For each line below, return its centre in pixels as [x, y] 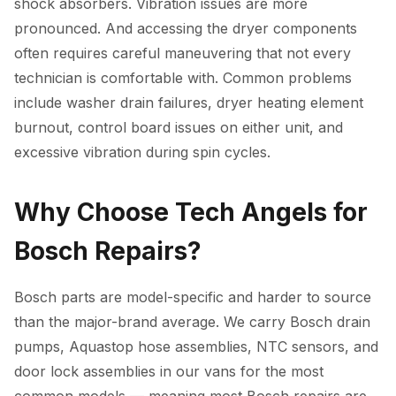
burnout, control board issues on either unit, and [179, 127]
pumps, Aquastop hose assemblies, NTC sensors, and [196, 346]
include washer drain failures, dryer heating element [189, 103]
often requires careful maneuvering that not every [183, 53]
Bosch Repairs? [108, 251]
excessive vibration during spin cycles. [142, 152]
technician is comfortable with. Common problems [183, 78]
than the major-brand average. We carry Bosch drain [192, 322]
